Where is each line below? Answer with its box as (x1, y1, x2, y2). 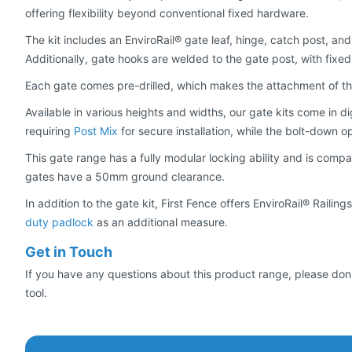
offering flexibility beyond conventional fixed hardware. (25, 5, 309, 20)
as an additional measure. (93, 214, 228, 229)
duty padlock (25, 214, 93, 229)
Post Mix (74, 123, 118, 137)
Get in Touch (25, 243, 112, 260)
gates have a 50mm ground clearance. (25, 169, 225, 183)
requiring (25, 123, 74, 137)
